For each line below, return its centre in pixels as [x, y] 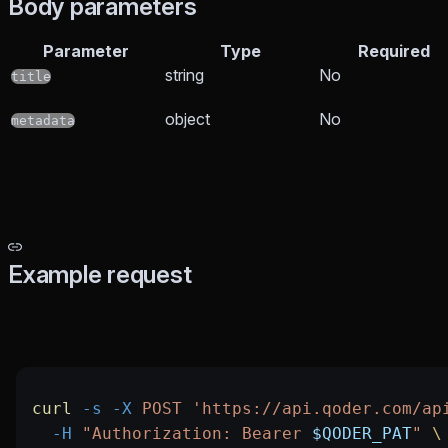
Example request [100, 275]
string [184, 75]
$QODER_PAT [362, 434]
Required [394, 51]
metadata [43, 121]
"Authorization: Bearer [192, 434]
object [187, 119]
